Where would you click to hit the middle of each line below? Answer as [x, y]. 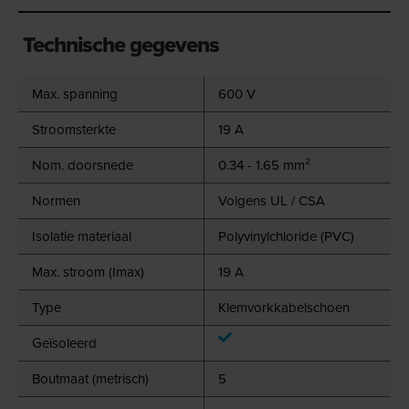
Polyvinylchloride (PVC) [287, 236]
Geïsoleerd [64, 343]
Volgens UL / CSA [272, 200]
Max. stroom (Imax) [88, 272]
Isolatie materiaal [82, 236]
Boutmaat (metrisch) [90, 378]
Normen [56, 200]
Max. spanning [75, 94]
